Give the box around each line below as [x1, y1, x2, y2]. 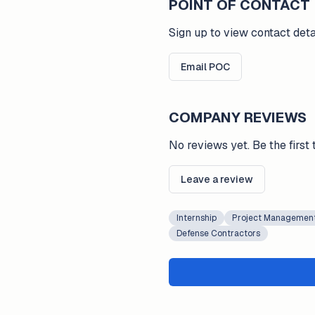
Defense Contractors [176, 228, 260, 239]
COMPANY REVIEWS [169, 108, 307, 127]
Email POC [181, 60, 230, 73]
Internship [176, 212, 217, 224]
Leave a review [181, 173, 253, 186]
